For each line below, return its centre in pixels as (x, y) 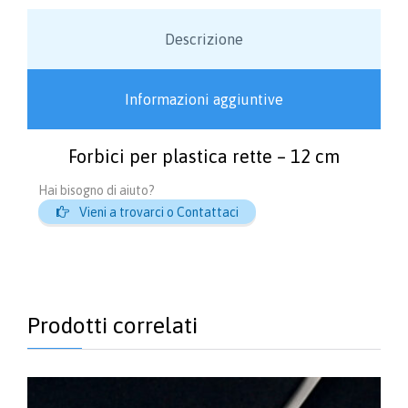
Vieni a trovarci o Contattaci (158, 213)
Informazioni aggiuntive (204, 99)
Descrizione (204, 39)
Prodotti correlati (112, 325)
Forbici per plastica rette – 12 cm (204, 156)
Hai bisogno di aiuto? (97, 191)
